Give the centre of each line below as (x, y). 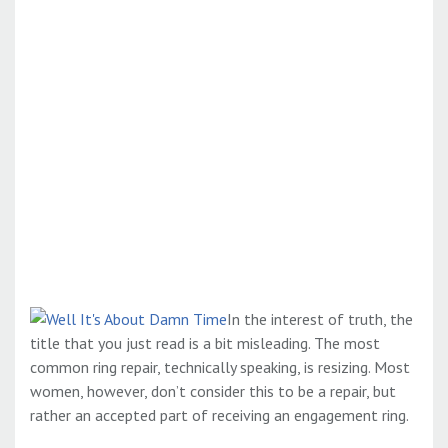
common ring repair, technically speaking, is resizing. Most (220, 367)
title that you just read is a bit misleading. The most (205, 343)
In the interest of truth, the (320, 319)
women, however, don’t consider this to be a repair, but (213, 391)
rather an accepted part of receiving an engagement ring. (219, 415)
